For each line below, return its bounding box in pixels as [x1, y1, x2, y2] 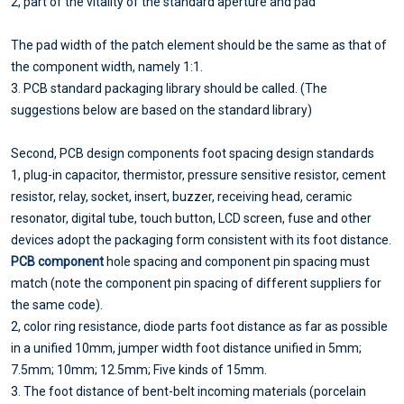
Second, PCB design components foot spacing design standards [11, 146, 374, 161]
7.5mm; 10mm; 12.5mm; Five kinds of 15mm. [11, 363, 267, 378]
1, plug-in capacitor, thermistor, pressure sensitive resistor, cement [11, 168, 386, 183]
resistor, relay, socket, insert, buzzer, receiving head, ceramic [11, 189, 352, 205]
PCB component [11, 254, 104, 270]
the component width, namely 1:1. [11, 60, 203, 75]
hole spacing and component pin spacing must [106, 254, 370, 270]
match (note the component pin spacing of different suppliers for [11, 276, 381, 291]
